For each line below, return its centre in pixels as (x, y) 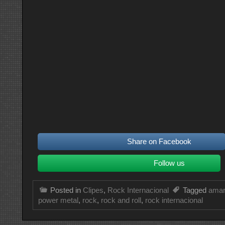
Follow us (169, 163)
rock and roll (121, 200)
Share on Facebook (159, 142)
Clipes (93, 190)
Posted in (67, 190)
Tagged (196, 190)
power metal (58, 200)
